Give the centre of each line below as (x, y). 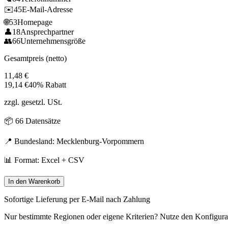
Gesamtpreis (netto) (35, 58)
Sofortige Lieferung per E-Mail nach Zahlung (77, 199)
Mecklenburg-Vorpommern (100, 141)
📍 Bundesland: (30, 141)
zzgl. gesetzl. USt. (33, 102)
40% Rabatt (47, 84)
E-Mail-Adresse (47, 9)
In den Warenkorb (34, 181)
